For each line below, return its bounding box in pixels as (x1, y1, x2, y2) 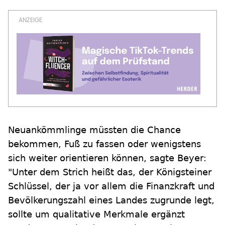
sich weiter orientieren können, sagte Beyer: (8, 153, 206, 164)
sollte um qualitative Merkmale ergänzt (8, 209, 185, 220)
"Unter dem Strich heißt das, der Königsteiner (8, 167, 211, 178)
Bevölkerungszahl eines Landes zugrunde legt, (8, 195, 214, 206)
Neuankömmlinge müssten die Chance (8, 125, 181, 136)
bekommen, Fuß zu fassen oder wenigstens (8, 139, 201, 150)
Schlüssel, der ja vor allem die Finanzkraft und (8, 181, 214, 192)
